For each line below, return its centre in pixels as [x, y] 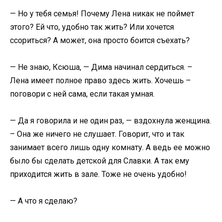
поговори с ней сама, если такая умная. [82, 94]
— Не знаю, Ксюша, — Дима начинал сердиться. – [101, 67]
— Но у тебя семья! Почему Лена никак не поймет [102, 13]
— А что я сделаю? [44, 201]
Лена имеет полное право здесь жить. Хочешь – [100, 80]
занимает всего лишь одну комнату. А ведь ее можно [110, 147]
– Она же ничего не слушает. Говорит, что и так [97, 134]
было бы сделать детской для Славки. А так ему [100, 161]
